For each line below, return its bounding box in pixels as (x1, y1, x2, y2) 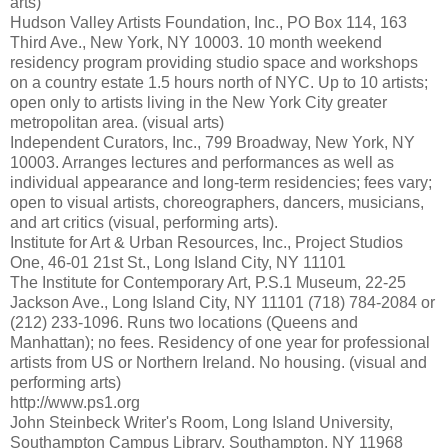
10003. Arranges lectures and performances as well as (10, 154, 394, 172)
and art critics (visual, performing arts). (10, 214, 278, 232)
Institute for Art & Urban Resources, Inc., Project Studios (10, 234, 403, 252)
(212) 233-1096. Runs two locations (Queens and (10, 314, 358, 332)
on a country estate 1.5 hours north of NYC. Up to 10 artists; (10, 74, 428, 92)
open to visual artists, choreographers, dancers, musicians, (10, 194, 424, 212)
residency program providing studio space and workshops (10, 54, 418, 72)
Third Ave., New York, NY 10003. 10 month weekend (10, 34, 382, 52)
